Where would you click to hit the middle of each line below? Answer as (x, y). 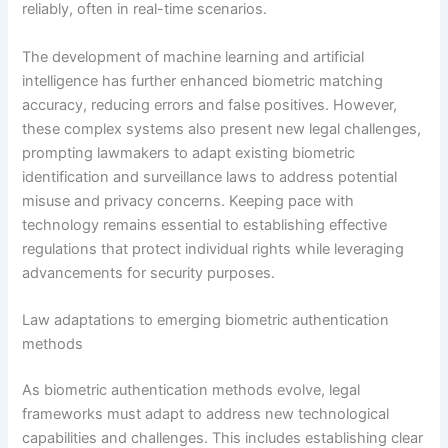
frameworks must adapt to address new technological (206, 413)
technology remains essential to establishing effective (205, 224)
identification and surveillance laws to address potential (210, 176)
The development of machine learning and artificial (193, 56)
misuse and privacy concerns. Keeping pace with (188, 200)
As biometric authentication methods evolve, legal (191, 389)
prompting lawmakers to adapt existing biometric (189, 152)
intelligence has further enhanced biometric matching (203, 80)
